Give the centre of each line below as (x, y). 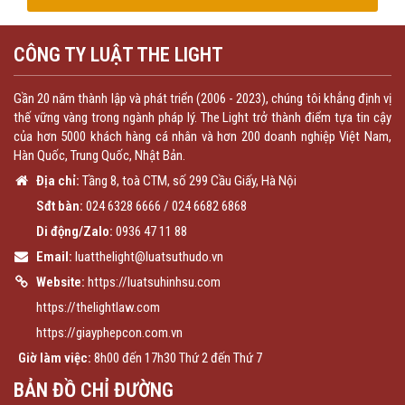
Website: (59, 282)
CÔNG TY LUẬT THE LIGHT (118, 54)
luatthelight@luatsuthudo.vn (149, 256)
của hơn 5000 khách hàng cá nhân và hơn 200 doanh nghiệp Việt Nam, (202, 136)
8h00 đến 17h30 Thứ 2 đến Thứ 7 (177, 358)
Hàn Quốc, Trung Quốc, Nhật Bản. (99, 155)
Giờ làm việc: (55, 358)
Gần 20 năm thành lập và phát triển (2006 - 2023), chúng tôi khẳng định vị (202, 98)
